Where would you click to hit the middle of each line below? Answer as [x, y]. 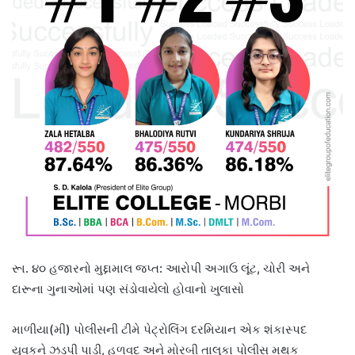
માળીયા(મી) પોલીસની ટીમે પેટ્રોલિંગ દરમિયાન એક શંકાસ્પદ [159, 329]
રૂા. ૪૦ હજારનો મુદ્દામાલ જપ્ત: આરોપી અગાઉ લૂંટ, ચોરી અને [161, 268]
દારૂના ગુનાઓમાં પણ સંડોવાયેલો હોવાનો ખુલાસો [128, 288]
